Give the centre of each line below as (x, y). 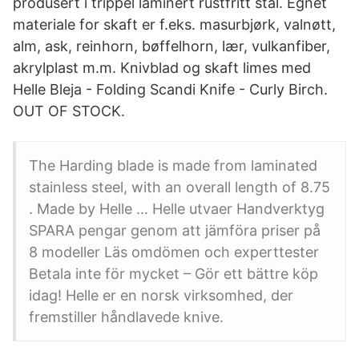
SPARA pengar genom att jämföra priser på (175, 230)
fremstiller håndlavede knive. (126, 317)
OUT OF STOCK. (69, 111)
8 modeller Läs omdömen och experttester (174, 252)
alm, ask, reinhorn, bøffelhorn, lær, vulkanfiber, (171, 46)
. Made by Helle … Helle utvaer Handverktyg (177, 209)
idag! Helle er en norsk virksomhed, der (161, 295)
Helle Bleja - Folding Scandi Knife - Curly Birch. (170, 89)
